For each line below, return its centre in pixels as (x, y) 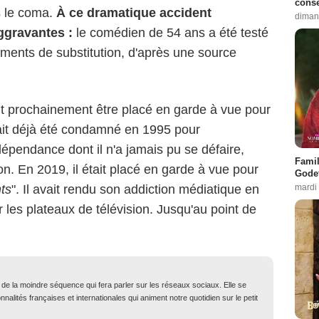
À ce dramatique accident (134, 13)
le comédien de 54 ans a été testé (171, 33)
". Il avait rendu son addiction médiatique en (135, 190)
